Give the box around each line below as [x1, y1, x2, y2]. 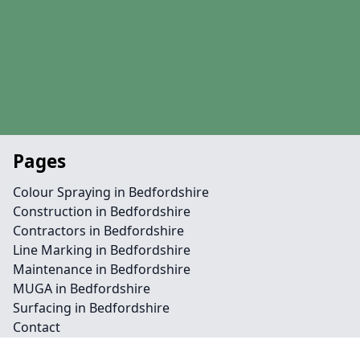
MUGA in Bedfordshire [13, 280, 150, 297]
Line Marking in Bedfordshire [13, 241, 190, 259]
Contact [13, 318, 60, 336]
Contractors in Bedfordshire [13, 222, 184, 239]
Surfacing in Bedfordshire [13, 299, 170, 317]
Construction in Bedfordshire [13, 202, 190, 220]
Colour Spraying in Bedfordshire [13, 183, 209, 201]
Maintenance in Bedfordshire [13, 260, 190, 278]
